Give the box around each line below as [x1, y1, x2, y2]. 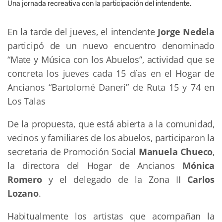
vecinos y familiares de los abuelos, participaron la [7, 131, 215, 144]
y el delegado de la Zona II [42, 173, 188, 185]
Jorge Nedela [158, 25, 215, 38]
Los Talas [7, 95, 46, 107]
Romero [7, 173, 42, 185]
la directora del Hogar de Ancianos [7, 159, 183, 171]
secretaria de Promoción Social [7, 145, 139, 158]
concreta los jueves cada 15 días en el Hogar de [7, 67, 215, 79]
